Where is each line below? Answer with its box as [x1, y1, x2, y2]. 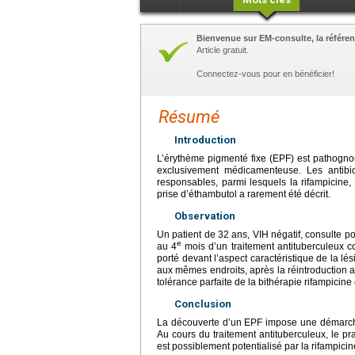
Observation [174, 209, 235, 222]
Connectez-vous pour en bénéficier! [197, 68, 334, 78]
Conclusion [174, 297, 231, 310]
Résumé [158, 106, 219, 127]
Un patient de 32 [157, 228, 230, 240]
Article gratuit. [197, 44, 249, 55]
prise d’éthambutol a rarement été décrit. [157, 188, 330, 200]
